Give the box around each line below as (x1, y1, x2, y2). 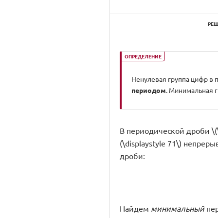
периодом (131, 86, 166, 94)
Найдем (120, 203, 151, 213)
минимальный (151, 203, 204, 213)
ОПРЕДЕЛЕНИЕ (125, 53, 162, 60)
